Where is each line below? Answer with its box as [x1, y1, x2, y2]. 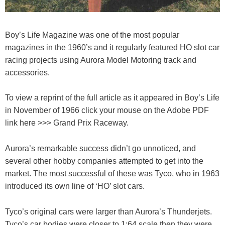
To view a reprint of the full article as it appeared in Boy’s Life [5, 93, 219, 102]
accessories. [5, 68, 50, 77]
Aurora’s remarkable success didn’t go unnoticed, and [5, 144, 196, 153]
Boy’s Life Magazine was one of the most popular [5, 30, 179, 39]
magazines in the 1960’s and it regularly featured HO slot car [5, 43, 219, 52]
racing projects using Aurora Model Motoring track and [5, 55, 196, 64]
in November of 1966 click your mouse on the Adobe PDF [5, 106, 209, 115]
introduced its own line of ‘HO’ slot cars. [5, 181, 145, 190]
